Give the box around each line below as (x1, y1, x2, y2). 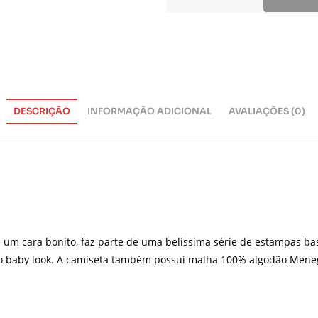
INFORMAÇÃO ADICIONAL (87, 106, 212, 118)
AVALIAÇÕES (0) (228, 106, 305, 118)
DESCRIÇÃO (13, 106, 70, 118)
